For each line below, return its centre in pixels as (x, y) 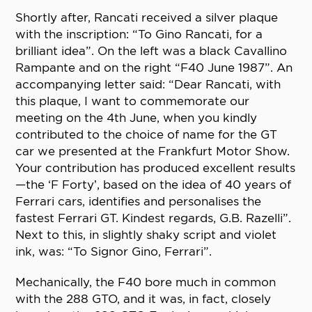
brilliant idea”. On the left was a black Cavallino (151, 51)
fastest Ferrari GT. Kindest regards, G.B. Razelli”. (154, 218)
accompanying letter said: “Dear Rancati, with (148, 85)
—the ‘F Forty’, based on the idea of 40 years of (154, 185)
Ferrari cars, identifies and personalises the (139, 202)
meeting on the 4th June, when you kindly (136, 118)
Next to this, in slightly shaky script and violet (146, 235)
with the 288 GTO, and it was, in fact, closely (143, 299)
